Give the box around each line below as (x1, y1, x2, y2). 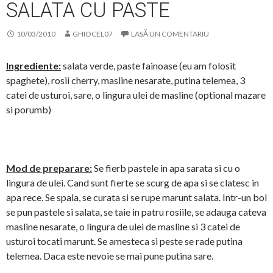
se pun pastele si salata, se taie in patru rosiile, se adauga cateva (6, 206, 266, 218)
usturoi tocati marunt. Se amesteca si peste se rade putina (6, 235, 243, 247)
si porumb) (6, 104, 51, 116)
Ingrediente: (6, 60, 61, 72)
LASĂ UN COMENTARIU (131, 29, 209, 39)
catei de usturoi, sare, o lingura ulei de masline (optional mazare (6, 89, 266, 101)
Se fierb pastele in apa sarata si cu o (92, 162, 240, 174)
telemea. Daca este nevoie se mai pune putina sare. (6, 250, 213, 262)
